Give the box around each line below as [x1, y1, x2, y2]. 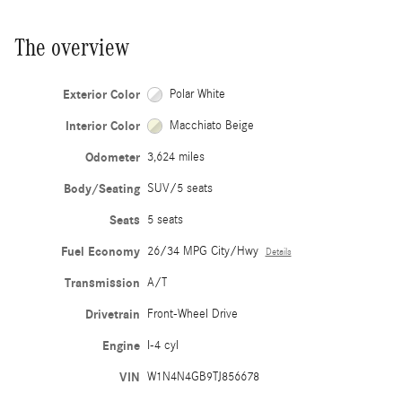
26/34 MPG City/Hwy [146, 243, 258, 258]
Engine [101, 337, 140, 354]
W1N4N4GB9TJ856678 [146, 369, 259, 384]
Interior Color [65, 118, 140, 134]
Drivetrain [84, 306, 140, 322]
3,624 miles [146, 149, 205, 164]
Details [265, 246, 292, 258]
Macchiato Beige [170, 118, 255, 133]
